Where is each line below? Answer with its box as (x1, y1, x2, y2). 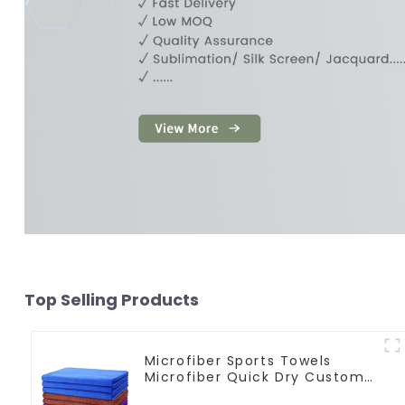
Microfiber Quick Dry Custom (144, 367, 365, 386)
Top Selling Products (24, 287, 199, 311)
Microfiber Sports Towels (144, 351, 332, 370)
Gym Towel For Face (144, 383, 298, 402)
